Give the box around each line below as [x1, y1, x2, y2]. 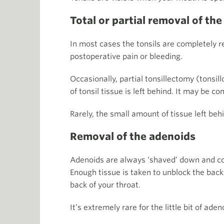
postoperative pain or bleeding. [70, 52, 182, 61]
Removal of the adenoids [70, 130, 195, 142]
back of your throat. [70, 180, 140, 189]
